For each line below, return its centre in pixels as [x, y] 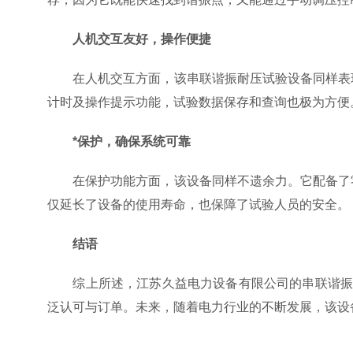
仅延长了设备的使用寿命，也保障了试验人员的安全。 [199, 204]
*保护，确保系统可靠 [132, 141]
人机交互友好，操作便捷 [142, 39]
